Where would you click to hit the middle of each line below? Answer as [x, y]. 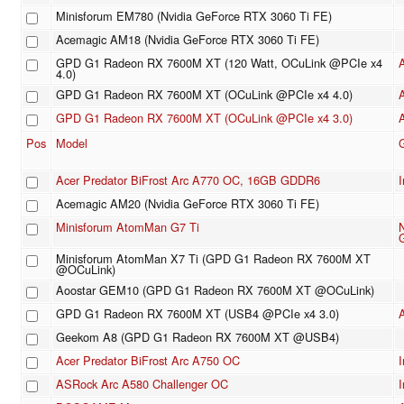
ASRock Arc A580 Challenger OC [142, 384]
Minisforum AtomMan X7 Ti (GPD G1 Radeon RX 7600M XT [213, 259]
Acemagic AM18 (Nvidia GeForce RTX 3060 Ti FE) [188, 40]
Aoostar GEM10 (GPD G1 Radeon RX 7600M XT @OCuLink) [215, 290]
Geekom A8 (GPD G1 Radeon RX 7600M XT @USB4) [197, 337]
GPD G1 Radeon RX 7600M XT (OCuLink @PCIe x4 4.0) [204, 95]
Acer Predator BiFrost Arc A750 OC [148, 361]
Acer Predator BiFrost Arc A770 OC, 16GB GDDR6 [188, 180]
